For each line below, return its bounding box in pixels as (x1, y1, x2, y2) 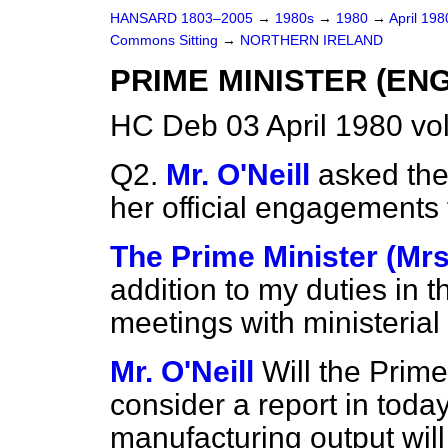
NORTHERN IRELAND (240, 33, 383, 48)
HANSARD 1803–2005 (110, 11, 253, 26)
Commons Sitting (110, 33, 222, 48)
